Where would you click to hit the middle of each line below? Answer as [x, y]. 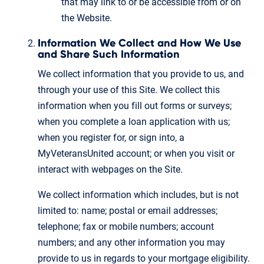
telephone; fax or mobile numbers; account [126, 226]
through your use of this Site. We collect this [129, 90]
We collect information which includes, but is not [138, 194]
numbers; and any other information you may [131, 242]
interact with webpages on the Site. [110, 169]
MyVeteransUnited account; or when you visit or [136, 153]
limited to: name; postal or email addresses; [128, 210]
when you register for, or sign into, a [111, 137]
